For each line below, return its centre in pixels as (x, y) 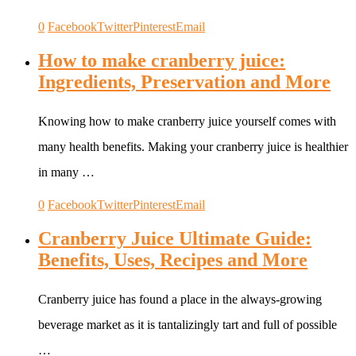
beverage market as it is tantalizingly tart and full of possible (188, 324)
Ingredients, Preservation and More (184, 81)
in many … (66, 172)
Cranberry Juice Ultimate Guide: (175, 238)
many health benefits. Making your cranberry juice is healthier (193, 146)
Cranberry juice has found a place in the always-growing (180, 299)
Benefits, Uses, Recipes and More (173, 259)
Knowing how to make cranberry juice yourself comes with (187, 121)
